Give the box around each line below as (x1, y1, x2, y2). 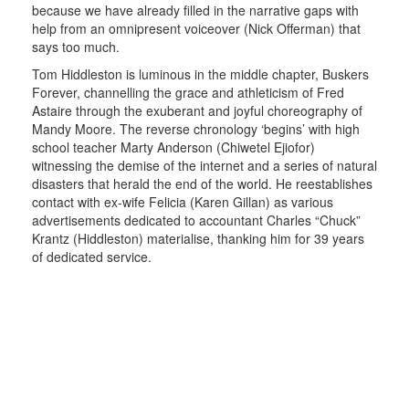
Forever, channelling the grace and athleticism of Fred (32, 82, 344, 101)
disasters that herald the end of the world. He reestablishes (32, 173, 372, 193)
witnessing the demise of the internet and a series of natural (32, 155, 377, 174)
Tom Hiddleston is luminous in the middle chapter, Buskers (32, 64, 369, 83)
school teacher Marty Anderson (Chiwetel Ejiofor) (32, 137, 315, 156)
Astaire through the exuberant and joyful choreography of (32, 100, 362, 120)
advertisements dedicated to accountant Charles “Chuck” (32, 210, 361, 229)
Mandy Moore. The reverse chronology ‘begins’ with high (32, 119, 360, 138)
